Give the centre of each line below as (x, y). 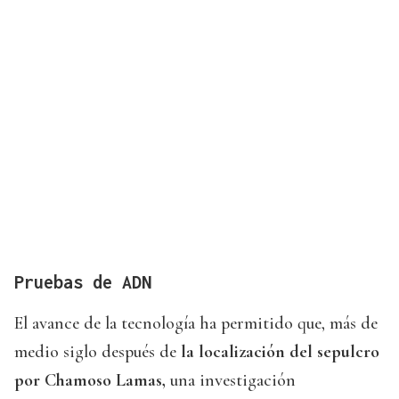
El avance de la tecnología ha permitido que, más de (196, 324)
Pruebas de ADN (83, 282)
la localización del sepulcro (280, 352)
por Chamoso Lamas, (92, 381)
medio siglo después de (98, 352)
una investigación (233, 381)
